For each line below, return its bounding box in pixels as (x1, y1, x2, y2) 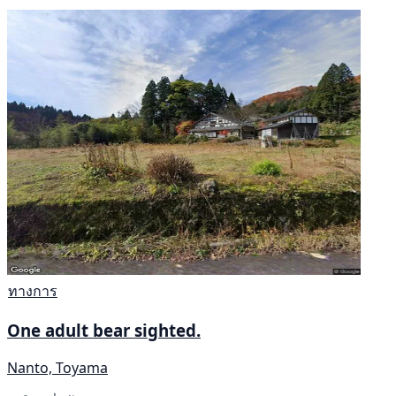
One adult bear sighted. (7, 319, 201, 342)
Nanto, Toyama (7, 357, 108, 377)
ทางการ (8, 280, 57, 301)
